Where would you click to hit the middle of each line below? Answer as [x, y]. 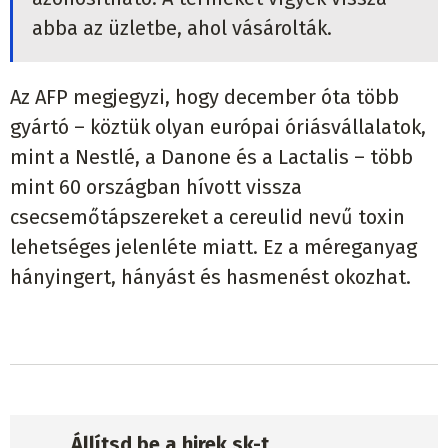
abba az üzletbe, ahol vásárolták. [181, 27]
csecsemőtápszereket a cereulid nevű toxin [207, 216]
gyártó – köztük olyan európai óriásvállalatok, [218, 126]
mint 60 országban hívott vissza [156, 186]
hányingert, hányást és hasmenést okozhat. [210, 276]
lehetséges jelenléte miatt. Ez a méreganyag [213, 246]
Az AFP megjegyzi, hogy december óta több [204, 96]
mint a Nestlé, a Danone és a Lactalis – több [211, 156]
